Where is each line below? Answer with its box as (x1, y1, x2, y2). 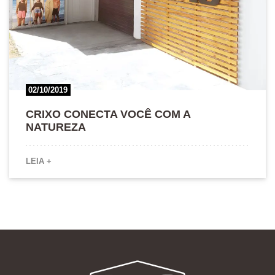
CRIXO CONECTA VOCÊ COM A (25, 108, 190, 121)
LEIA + (25, 157, 52, 166)
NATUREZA (25, 121, 86, 134)
